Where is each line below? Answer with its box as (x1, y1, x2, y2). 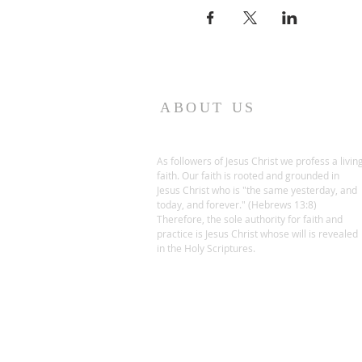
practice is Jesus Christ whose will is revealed (157, 227, 358, 240)
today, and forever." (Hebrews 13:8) (157, 198, 317, 211)
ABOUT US (160, 99, 256, 116)
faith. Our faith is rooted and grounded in (157, 169, 339, 182)
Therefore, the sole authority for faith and (157, 213, 343, 225)
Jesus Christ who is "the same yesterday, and (157, 183, 357, 196)
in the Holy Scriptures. (157, 242, 255, 255)
